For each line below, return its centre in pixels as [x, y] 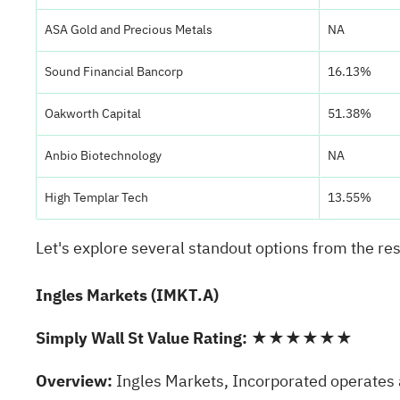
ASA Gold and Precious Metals [129, 30]
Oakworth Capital [93, 114]
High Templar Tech [96, 198]
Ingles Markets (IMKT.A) [127, 295]
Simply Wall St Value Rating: [142, 338]
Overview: [74, 381]
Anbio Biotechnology [103, 156]
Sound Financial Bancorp [114, 72]
